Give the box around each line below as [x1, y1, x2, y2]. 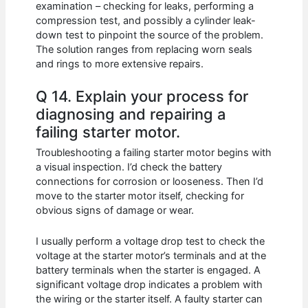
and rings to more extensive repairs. [36, 57, 204, 70]
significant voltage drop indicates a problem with [36, 278, 263, 291]
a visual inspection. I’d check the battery [36, 161, 223, 174]
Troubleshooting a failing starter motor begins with [36, 146, 272, 159]
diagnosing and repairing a [36, 104, 226, 123]
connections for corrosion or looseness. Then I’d [36, 175, 264, 188]
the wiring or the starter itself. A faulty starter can [36, 292, 263, 305]
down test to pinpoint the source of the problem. [36, 28, 264, 41]
